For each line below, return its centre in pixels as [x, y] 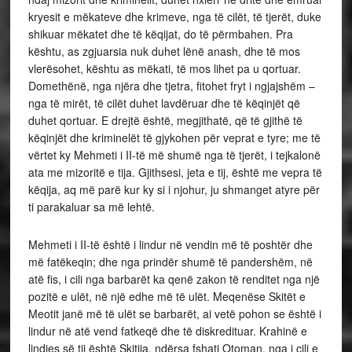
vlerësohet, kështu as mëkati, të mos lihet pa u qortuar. [164, 68]
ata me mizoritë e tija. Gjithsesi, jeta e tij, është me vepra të [175, 172]
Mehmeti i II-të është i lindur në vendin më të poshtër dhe [170, 244]
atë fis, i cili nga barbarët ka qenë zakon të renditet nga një [174, 279]
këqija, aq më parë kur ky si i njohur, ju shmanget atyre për [174, 189]
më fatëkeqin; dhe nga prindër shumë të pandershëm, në [170, 261]
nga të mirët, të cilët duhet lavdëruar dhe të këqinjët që [164, 103]
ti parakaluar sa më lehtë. [93, 206]
